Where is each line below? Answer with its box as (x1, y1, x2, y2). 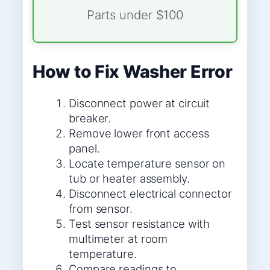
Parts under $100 (86, 7, 184, 23)
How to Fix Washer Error (33, 61, 233, 83)
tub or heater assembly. (69, 171, 190, 185)
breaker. (69, 111, 111, 125)
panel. (69, 141, 100, 155)
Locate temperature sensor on (69, 156, 226, 170)
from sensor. (69, 201, 133, 215)
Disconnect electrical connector (69, 186, 232, 200)
